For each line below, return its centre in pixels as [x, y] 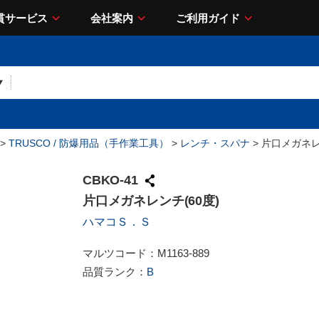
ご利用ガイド [208, 18]
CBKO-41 [110, 181]
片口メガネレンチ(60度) [151, 201]
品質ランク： [115, 272]
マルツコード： [120, 253]
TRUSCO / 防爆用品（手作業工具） [89, 143]
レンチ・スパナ [215, 143]
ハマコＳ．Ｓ [117, 222]
